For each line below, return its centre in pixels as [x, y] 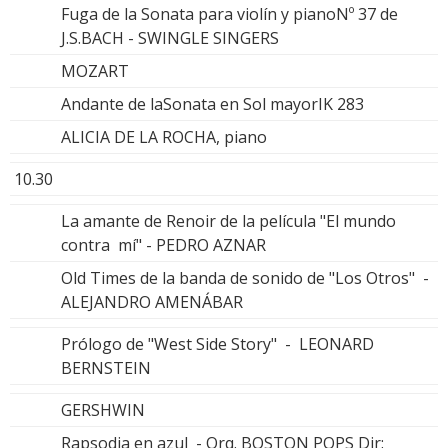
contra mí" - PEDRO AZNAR [163, 244]
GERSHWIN [103, 409]
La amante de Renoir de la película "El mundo [228, 220]
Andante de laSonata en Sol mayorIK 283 [212, 103]
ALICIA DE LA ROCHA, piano [164, 136]
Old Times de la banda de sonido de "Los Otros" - [245, 277]
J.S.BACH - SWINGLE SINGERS [170, 37]
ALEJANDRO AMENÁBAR [152, 301]
